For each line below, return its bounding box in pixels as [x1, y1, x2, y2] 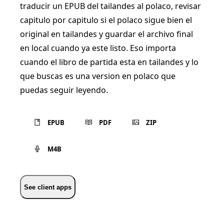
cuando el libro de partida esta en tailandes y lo [20, 56, 198, 67]
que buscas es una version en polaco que [20, 70, 175, 81]
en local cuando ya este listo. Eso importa [20, 42, 176, 53]
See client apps [24, 183, 71, 191]
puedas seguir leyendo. [20, 84, 108, 95]
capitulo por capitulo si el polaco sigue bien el [20, 14, 192, 25]
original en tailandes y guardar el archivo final [20, 28, 193, 39]
